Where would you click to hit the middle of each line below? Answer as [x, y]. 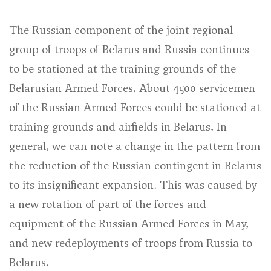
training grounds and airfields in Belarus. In [118, 127]
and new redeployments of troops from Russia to [131, 243]
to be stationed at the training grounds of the [122, 69]
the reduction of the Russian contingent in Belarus [135, 165]
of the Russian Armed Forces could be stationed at [135, 107]
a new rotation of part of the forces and [108, 204]
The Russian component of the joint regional [121, 30]
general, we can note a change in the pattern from [135, 146]
